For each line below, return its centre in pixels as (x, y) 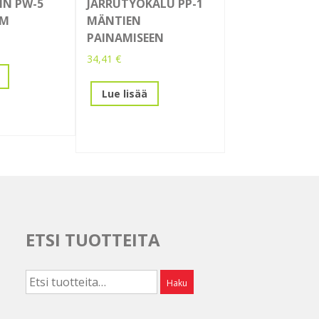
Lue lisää (125, 93)
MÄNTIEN (114, 21)
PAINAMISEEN (125, 38)
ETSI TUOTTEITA (93, 240)
